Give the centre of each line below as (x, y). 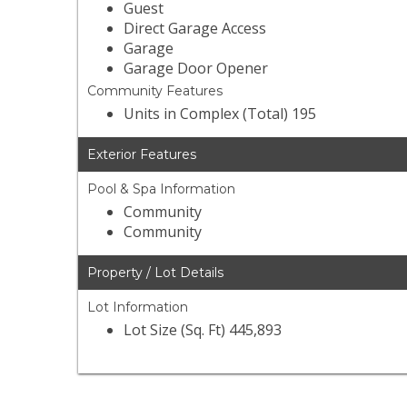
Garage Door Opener (196, 69)
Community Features (155, 91)
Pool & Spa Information (162, 189)
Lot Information (138, 308)
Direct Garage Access (195, 29)
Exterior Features (142, 155)
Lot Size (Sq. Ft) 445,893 (203, 330)
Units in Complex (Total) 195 (220, 114)
